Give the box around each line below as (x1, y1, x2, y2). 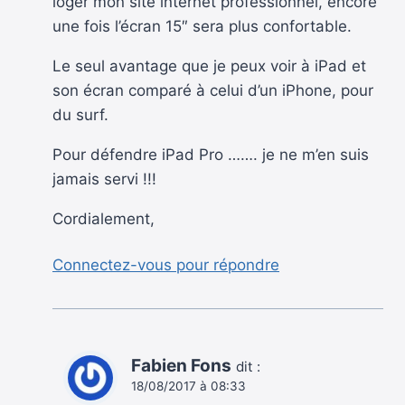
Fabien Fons (131, 354, 231, 376)
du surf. (52, 106, 108, 125)
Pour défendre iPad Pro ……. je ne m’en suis (52, 146, 369, 165)
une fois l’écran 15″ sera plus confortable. (52, 17, 352, 36)
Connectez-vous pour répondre (52, 255, 279, 274)
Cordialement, (52, 210, 155, 229)
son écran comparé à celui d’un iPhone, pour (52, 81, 373, 100)
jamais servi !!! (52, 170, 156, 189)
